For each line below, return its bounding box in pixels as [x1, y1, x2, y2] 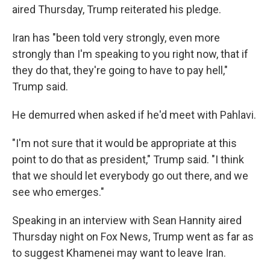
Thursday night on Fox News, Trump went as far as [12, 230, 254, 243]
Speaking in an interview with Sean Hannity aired [12, 214, 242, 227]
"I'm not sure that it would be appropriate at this [12, 137, 237, 149]
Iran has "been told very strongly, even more [12, 31, 220, 44]
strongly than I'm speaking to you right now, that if [12, 48, 248, 60]
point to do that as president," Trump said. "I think [12, 153, 244, 166]
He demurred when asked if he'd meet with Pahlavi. [12, 108, 256, 121]
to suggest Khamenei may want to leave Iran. [12, 246, 226, 259]
